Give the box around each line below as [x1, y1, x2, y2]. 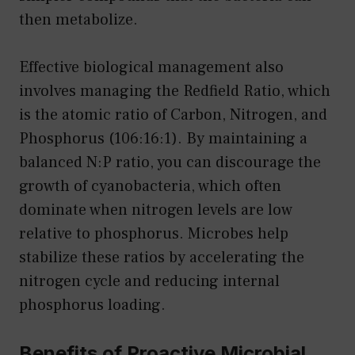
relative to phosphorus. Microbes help [19, 223, 288, 244]
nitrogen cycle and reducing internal [19, 270, 280, 292]
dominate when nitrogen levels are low [19, 199, 292, 220]
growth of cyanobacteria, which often [19, 175, 281, 197]
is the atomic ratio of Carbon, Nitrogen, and [19, 104, 327, 125]
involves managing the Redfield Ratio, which [19, 80, 330, 101]
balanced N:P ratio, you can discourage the [19, 151, 321, 173]
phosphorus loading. [19, 294, 166, 315]
